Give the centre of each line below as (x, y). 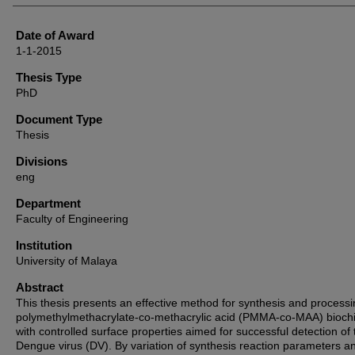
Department (48, 203)
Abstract (40, 287)
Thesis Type (49, 77)
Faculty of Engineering (72, 219)
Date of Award (55, 35)
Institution (44, 245)
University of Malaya (67, 261)
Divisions (42, 161)
